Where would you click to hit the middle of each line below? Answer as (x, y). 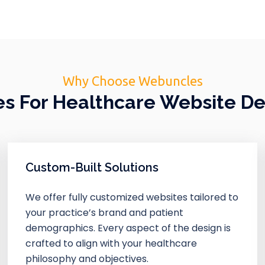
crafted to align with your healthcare (112, 243)
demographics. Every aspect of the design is (128, 228)
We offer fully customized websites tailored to (132, 197)
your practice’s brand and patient (105, 212)
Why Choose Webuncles (132, 80)
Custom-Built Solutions (92, 167)
